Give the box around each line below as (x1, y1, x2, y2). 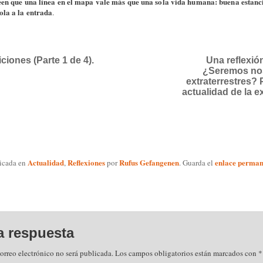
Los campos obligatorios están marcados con (114, 248, 258, 259)
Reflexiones (67, 157, 105, 168)
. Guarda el (178, 157, 215, 168)
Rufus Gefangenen (119, 157, 179, 168)
